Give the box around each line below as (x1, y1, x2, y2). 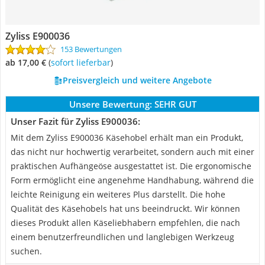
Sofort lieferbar (55, 57, 111, 68)
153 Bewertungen (60, 44, 122, 54)
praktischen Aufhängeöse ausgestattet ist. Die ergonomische (11, 160, 251, 172)
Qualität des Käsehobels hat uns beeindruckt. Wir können (11, 203, 240, 214)
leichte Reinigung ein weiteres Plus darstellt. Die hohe (11, 189, 225, 200)
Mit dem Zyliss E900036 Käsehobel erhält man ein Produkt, (11, 132, 243, 143)
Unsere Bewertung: (69, 98, 152, 110)
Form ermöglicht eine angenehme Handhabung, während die (11, 174, 254, 186)
